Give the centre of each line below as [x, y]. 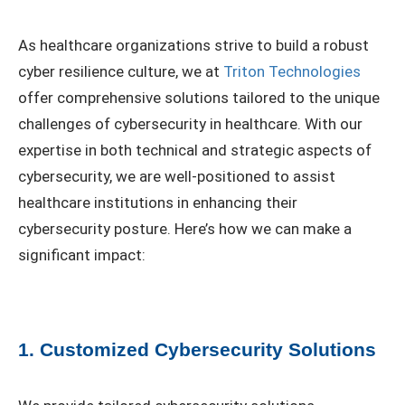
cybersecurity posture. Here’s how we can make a [185, 229]
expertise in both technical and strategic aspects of [195, 151]
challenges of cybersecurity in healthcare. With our [190, 124]
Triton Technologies [292, 72]
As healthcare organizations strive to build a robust [193, 46]
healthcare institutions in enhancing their [158, 203]
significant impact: [82, 255]
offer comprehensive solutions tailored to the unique [199, 98]
